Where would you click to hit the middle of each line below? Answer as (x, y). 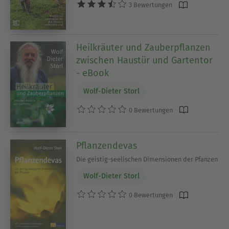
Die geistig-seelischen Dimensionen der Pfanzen (147, 159)
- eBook (93, 73)
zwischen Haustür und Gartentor (145, 61)
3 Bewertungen (150, 5)
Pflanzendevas (107, 145)
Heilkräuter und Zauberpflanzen (144, 48)
